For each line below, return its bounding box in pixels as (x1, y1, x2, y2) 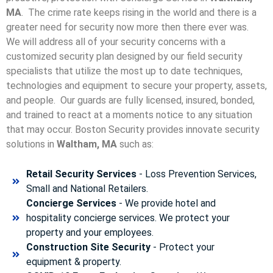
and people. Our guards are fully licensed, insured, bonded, (6, 94, 255, 107)
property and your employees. (26, 226, 154, 238)
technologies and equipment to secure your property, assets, (6, 80, 267, 92)
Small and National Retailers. (26, 182, 148, 194)
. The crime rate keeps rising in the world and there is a (21, 7, 257, 19)
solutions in (6, 138, 57, 151)
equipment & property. (26, 255, 121, 268)
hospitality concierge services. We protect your (26, 211, 230, 224)
